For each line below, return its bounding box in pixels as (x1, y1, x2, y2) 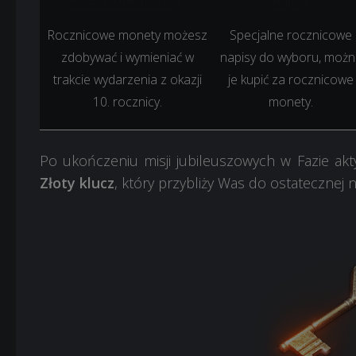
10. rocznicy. (93, 93, 162, 111)
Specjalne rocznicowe (230, 26, 352, 44)
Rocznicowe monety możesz (48, 26, 207, 44)
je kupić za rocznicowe (228, 71, 354, 89)
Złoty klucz (40, 173, 114, 193)
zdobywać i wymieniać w (61, 48, 194, 67)
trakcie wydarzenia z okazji (53, 71, 202, 89)
